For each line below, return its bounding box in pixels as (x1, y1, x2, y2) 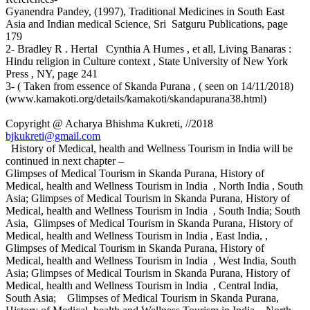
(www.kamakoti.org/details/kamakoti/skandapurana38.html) (6, 92, 266, 104)
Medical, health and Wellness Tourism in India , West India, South (6, 254, 296, 266)
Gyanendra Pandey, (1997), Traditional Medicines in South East (6, 5, 284, 17)
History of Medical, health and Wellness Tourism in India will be (6, 142, 293, 154)
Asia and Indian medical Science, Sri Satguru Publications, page (6, 17, 288, 30)
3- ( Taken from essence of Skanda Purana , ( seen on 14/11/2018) (6, 80, 293, 92)
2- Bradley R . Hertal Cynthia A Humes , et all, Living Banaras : (6, 42, 291, 55)
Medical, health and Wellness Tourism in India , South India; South (6, 204, 300, 217)
